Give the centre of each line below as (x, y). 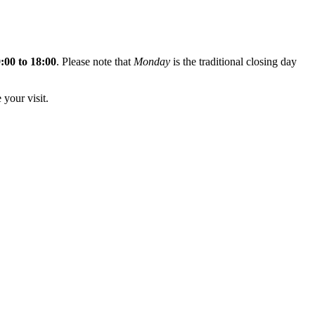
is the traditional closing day (233, 62)
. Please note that (95, 62)
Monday (152, 62)
